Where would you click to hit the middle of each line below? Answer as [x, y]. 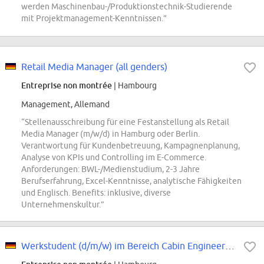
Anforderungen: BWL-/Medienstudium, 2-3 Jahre [110, 169]
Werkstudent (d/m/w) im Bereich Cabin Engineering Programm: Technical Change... [230, 246]
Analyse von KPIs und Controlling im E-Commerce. [114, 158]
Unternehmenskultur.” [63, 205]
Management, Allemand [65, 105]
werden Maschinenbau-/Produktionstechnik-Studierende [127, 7]
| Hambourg [134, 86]
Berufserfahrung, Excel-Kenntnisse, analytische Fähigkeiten [131, 181]
